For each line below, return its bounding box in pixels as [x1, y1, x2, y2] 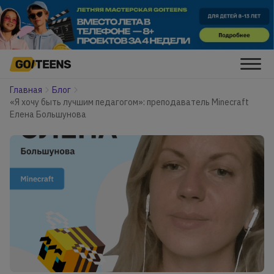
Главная [10, 84, 42, 96]
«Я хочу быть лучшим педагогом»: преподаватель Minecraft [10, 97, 249, 108]
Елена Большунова [10, 109, 86, 120]
